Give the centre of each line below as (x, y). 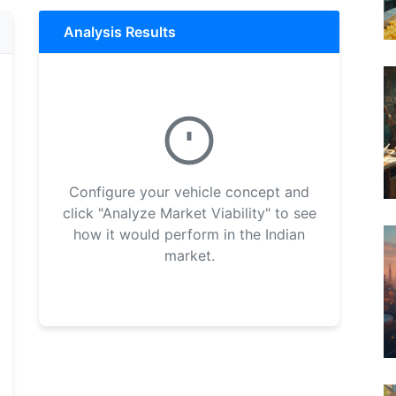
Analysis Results (120, 32)
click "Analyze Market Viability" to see (189, 213)
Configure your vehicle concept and (189, 192)
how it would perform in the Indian (189, 234)
